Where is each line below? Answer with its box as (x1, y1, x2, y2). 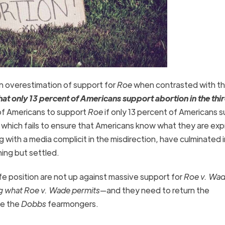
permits (71, 184, 100, 195)
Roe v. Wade (24, 184, 70, 195)
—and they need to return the (99, 184, 209, 195)
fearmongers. (46, 198, 98, 209)
